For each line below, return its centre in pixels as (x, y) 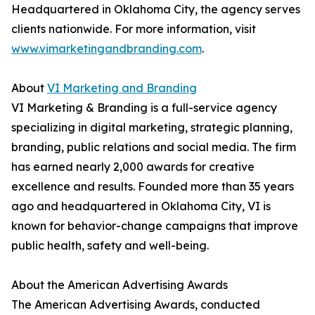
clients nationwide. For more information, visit (134, 29)
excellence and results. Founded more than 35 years (153, 187)
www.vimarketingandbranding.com (107, 49)
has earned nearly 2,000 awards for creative (133, 167)
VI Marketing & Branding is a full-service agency (144, 108)
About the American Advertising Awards (120, 285)
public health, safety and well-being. (110, 246)
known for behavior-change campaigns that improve (155, 226)
